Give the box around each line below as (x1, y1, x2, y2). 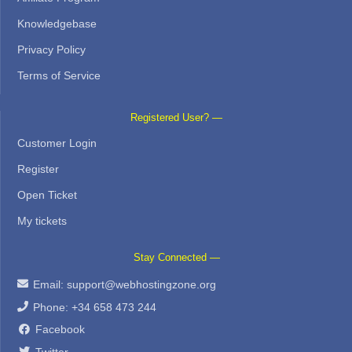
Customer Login (17, 137, 97, 150)
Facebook (35, 323, 86, 336)
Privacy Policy (17, 43, 86, 57)
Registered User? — (130, 112, 222, 124)
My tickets (17, 214, 67, 228)
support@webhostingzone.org (66, 278, 216, 291)
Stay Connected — (133, 252, 220, 264)
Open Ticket (17, 189, 77, 202)
